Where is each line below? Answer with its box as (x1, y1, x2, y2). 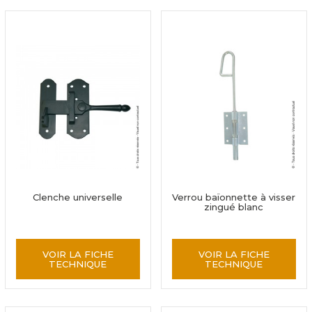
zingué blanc (204, 201, 264, 212)
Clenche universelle (33, 192, 123, 203)
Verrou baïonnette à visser (172, 192, 296, 203)
